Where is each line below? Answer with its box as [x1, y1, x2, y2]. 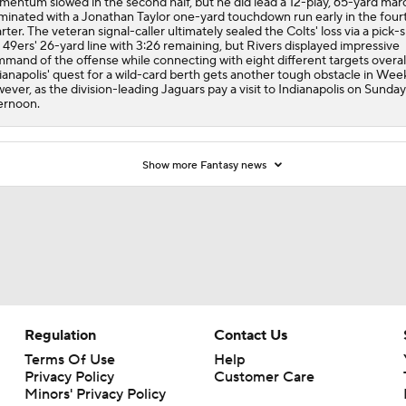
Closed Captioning [24, 320, 147, 339]
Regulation [24, 244, 96, 263]
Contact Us [213, 244, 287, 263]
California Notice [24, 337, 136, 356]
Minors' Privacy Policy [24, 303, 166, 322]
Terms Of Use [24, 268, 115, 287]
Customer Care [213, 285, 314, 304]
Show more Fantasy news [142, 76, 270, 91]
